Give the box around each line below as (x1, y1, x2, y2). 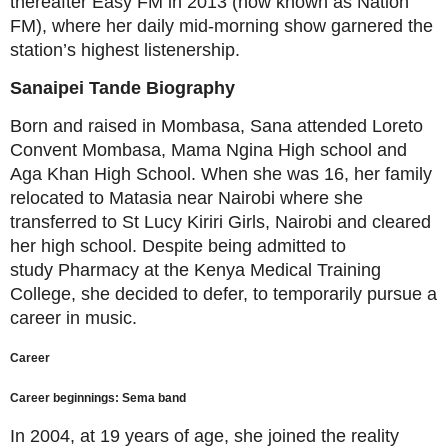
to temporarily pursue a (253, 284, 437, 305)
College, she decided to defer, (10, 284, 253, 305)
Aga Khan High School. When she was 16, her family (10, 164, 432, 185)
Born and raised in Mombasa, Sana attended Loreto (10, 116, 423, 137)
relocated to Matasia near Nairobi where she (10, 188, 363, 209)
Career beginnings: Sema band (10, 391, 186, 406)
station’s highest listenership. (10, 40, 240, 61)
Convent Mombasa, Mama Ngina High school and (10, 140, 407, 161)
